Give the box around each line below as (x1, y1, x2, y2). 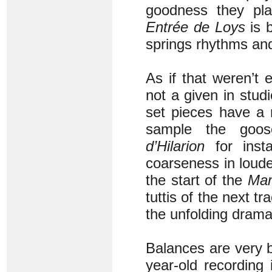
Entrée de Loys (146, 19, 245, 35)
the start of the (146, 172, 248, 188)
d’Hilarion (146, 138, 205, 154)
